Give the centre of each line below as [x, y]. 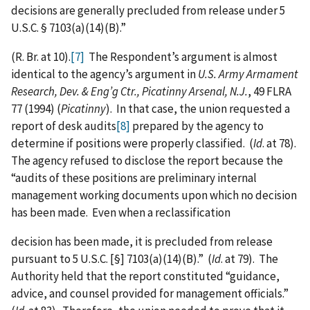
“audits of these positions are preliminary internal [134, 178]
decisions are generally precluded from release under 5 [148, 11]
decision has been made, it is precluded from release [142, 242]
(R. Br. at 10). [41, 57]
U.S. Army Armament [248, 74]
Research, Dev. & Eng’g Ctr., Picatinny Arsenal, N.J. [129, 92]
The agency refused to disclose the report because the [147, 161]
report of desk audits [64, 126]
